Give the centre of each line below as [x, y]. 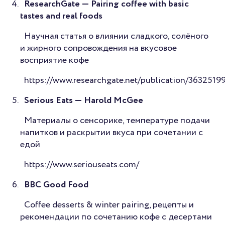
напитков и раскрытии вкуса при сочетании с [111, 133]
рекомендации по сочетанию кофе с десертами [116, 217]
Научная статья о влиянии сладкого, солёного [116, 36]
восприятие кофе [54, 61]
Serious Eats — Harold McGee [84, 101]
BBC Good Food [56, 185]
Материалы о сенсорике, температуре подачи [117, 121]
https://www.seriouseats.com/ [82, 165]
